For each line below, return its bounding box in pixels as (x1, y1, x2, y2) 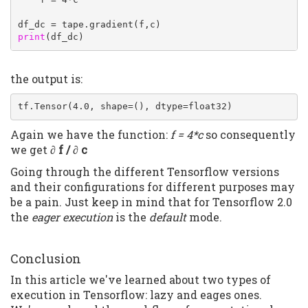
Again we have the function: (10, 126, 170, 142)
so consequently (203, 126, 296, 142)
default (149, 209, 186, 224)
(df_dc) (45, 32, 84, 43)
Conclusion (10, 250, 81, 267)
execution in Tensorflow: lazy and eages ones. (10, 287, 262, 302)
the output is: (10, 71, 82, 86)
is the (113, 209, 149, 224)
